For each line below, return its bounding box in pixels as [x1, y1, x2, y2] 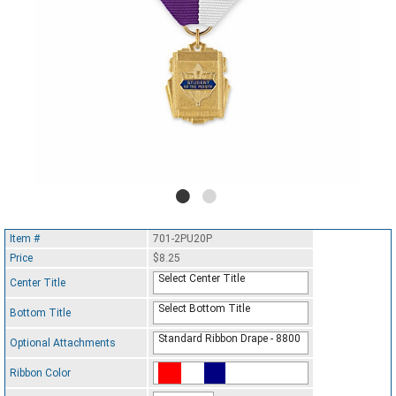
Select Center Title [158, 272, 245, 286]
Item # [10, 232, 40, 246]
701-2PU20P [153, 232, 212, 246]
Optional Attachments [10, 337, 116, 350]
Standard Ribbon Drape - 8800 [158, 332, 301, 346]
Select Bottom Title [158, 302, 250, 316]
